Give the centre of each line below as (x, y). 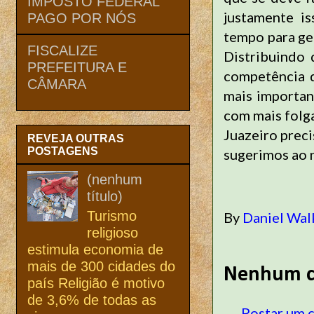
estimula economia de (95, 249)
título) (105, 196)
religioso (112, 232)
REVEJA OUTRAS (76, 138)
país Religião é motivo (96, 283)
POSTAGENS (63, 151)
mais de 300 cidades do (101, 266)
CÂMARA (57, 84)
